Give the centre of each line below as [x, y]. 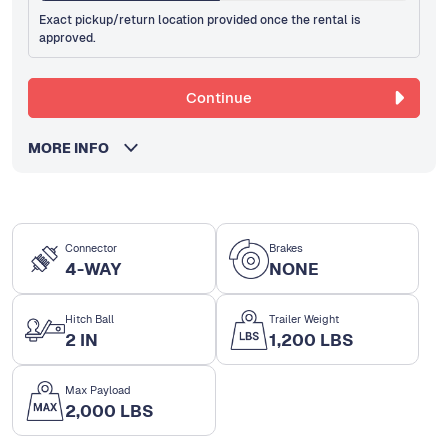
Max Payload [98, 390]
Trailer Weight [303, 319]
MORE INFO [74, 148]
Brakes [285, 248]
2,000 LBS [109, 411]
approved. [68, 38]
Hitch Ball [89, 319]
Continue [218, 98]
